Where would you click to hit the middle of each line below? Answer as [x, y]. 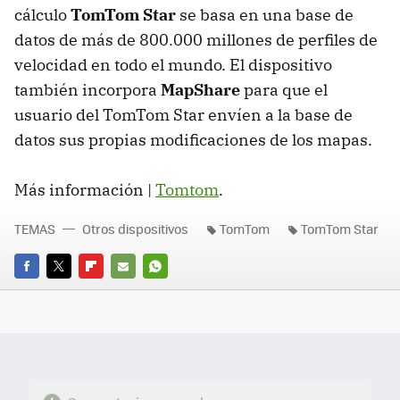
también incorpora [87, 90]
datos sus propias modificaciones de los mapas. [193, 140]
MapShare [200, 90]
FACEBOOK [44, 291]
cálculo [42, 15]
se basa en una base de [265, 15]
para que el [284, 90]
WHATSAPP [175, 291]
